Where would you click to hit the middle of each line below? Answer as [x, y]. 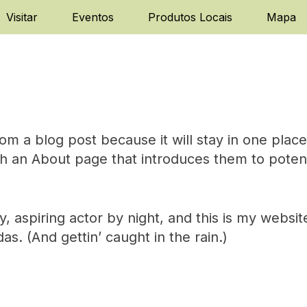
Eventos [93, 17]
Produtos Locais [190, 17]
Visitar [22, 17]
